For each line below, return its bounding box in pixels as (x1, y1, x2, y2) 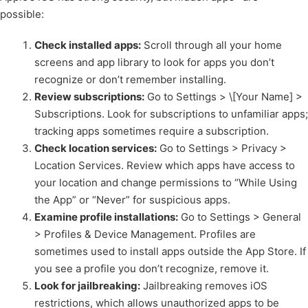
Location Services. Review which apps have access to (34, 158, 295, 172)
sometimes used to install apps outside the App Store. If (34, 244, 306, 258)
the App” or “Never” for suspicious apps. (34, 192, 230, 206)
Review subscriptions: (34, 89, 144, 103)
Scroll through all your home (141, 38, 282, 52)
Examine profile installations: (34, 210, 178, 223)
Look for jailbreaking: (34, 278, 140, 292)
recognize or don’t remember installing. (34, 72, 226, 86)
